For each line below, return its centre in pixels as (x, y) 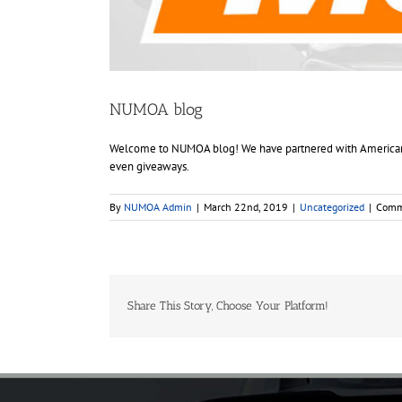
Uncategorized (332, 206)
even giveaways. (149, 166)
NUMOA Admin (158, 206)
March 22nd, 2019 (246, 206)
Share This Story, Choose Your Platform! (228, 305)
